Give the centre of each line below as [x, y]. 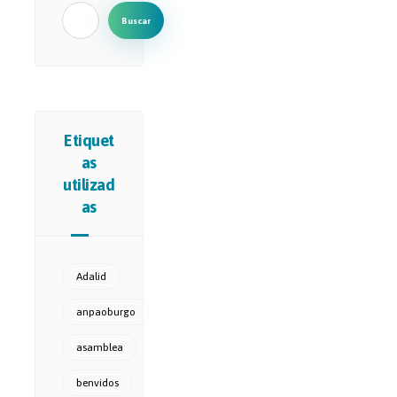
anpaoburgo [105, 312]
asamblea [99, 348]
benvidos [97, 383]
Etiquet [89, 141]
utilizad [89, 185]
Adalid [91, 277]
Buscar [136, 20]
